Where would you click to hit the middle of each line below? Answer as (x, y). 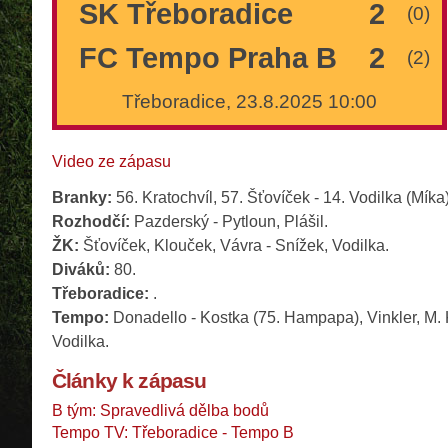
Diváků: (81, 270)
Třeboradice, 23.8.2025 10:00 (249, 102)
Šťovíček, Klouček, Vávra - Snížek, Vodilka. (234, 246)
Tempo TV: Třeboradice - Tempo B (173, 433)
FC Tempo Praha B (208, 58)
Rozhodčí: (91, 222)
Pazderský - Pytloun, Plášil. (229, 222)
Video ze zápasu (111, 162)
